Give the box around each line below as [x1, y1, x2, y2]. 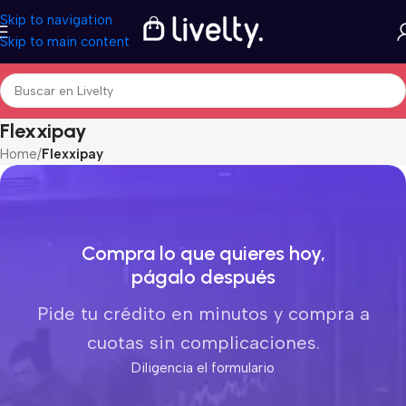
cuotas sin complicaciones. [86, 331, 320, 353]
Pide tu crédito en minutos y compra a [36, 302, 370, 324]
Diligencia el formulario [131, 359, 275, 376]
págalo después [130, 264, 275, 289]
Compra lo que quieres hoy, [81, 240, 325, 266]
